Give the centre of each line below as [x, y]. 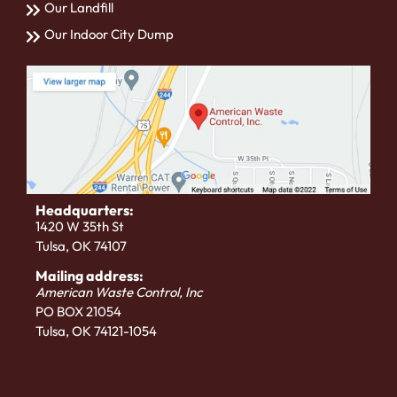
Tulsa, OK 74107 [81, 246]
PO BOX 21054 [78, 312]
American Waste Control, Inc [119, 292]
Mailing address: [90, 276]
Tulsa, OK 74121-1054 [96, 331]
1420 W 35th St [80, 226]
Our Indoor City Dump [109, 35]
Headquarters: [85, 210]
